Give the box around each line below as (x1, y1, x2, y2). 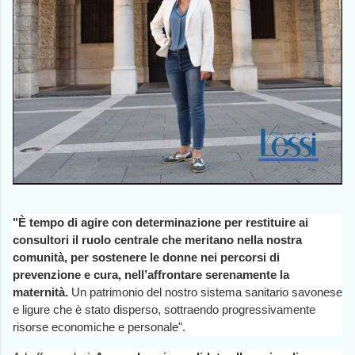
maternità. (13, 285, 71, 300)
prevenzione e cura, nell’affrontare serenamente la (13, 268, 289, 282)
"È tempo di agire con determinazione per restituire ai (13, 216, 308, 230)
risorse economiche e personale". (13, 320, 185, 334)
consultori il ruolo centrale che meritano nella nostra (13, 233, 302, 247)
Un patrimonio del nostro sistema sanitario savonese (71, 285, 342, 300)
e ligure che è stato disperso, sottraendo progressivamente (13, 303, 315, 317)
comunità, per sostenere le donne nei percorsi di (13, 250, 280, 265)
